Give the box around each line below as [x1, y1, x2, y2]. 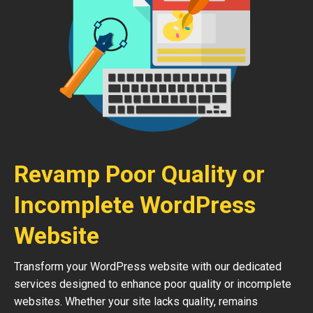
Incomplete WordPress [14, 191, 256, 219]
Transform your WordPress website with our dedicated [14, 260, 282, 273]
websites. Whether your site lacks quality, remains [14, 295, 258, 308]
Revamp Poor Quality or [14, 160, 265, 188]
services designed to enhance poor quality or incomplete [14, 277, 291, 291]
